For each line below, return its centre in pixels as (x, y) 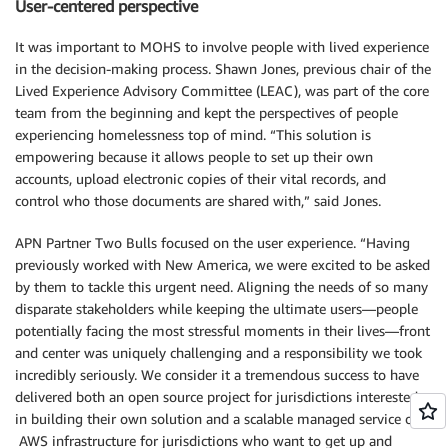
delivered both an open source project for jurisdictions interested (216, 396)
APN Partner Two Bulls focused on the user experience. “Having (212, 242)
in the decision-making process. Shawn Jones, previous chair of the (223, 68)
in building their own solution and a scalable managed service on (218, 418)
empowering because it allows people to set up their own (194, 156)
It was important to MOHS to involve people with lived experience (222, 46)
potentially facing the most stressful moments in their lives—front (222, 330)
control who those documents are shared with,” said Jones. (198, 200)
